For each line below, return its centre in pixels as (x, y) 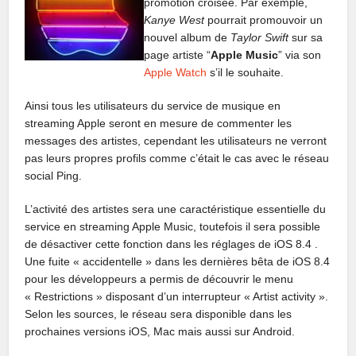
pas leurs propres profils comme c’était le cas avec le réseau (177, 158)
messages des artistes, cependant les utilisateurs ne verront (176, 140)
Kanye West (174, 19)
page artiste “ (178, 54)
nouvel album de (188, 37)
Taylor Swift (260, 37)
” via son (300, 54)
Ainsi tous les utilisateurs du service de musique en (153, 105)
